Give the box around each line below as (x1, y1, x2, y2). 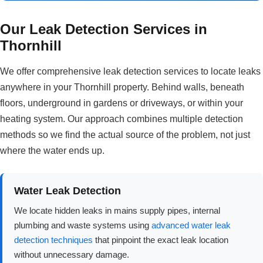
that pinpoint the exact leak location (93, 235, 228, 245)
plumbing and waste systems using (14, 220, 151, 231)
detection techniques (14, 235, 93, 245)
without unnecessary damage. (14, 249, 129, 260)
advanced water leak (151, 220, 231, 231)
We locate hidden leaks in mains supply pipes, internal (14, 205, 220, 216)
